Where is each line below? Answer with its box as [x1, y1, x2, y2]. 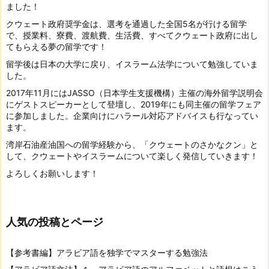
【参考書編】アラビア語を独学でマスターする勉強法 [6, 247, 208, 258]
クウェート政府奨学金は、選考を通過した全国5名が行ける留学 [6, 19, 247, 29]
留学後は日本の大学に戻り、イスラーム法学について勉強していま [6, 59, 258, 70]
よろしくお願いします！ [6, 168, 98, 179]
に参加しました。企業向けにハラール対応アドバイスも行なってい [6, 110, 258, 121]
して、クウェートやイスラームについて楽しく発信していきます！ [6, 151, 258, 162]
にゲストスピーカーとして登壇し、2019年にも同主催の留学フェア [6, 99, 261, 110]
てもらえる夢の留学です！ [6, 41, 107, 52]
